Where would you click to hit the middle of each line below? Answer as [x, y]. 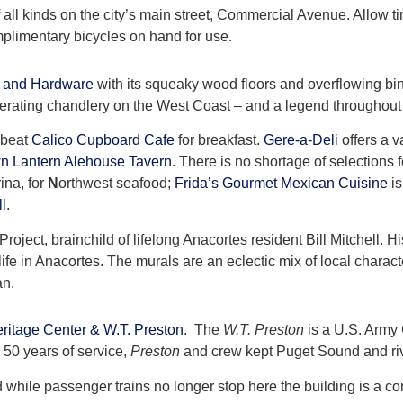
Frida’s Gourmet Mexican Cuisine [281, 184]
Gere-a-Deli [301, 140]
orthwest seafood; [116, 184]
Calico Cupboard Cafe [103, 140]
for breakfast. [219, 140]
